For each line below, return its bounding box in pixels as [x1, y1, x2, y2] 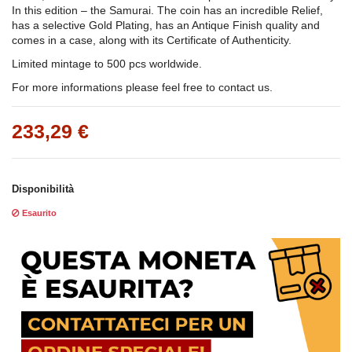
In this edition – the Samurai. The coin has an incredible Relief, [12, 4, 323, 17]
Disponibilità [12, 184, 74, 196]
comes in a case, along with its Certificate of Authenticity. [12, 34, 291, 47]
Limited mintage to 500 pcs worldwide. [12, 57, 202, 71]
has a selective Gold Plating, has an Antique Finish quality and [12, 19, 320, 32]
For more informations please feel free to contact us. [12, 81, 273, 94]
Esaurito [20, 208, 57, 218]
